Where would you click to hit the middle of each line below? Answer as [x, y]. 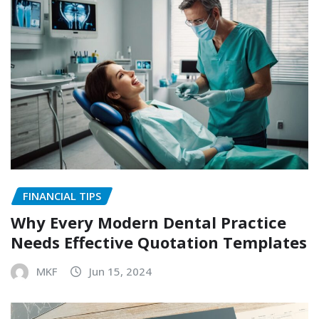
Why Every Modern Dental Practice [148, 222]
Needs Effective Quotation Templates [159, 242]
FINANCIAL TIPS [62, 195]
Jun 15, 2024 [120, 271]
